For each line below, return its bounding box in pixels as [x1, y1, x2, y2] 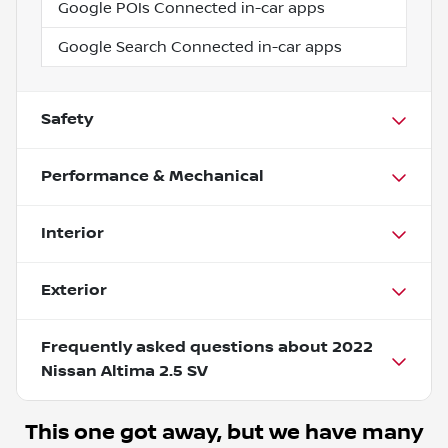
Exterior [41, 280, 107, 300]
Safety [41, 109, 93, 129]
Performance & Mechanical [41, 166, 264, 186]
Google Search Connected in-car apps [58, 37, 342, 56]
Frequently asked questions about [41, 337, 332, 357]
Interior [41, 223, 104, 243]
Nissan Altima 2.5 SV [41, 361, 208, 381]
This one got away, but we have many [25, 419, 423, 445]
